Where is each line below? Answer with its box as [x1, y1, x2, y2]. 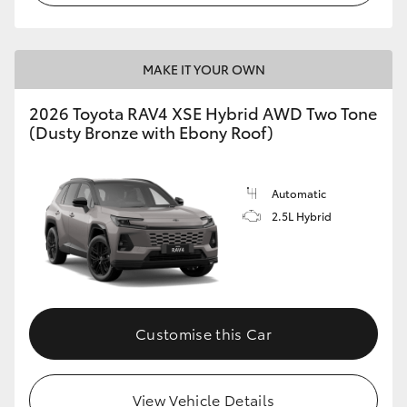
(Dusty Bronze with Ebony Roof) [29, 120, 273, 144]
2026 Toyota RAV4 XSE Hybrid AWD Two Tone [29, 101, 377, 125]
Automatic [272, 185, 326, 202]
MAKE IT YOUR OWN [142, 60, 265, 79]
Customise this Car [135, 323, 272, 344]
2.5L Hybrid [272, 208, 332, 224]
